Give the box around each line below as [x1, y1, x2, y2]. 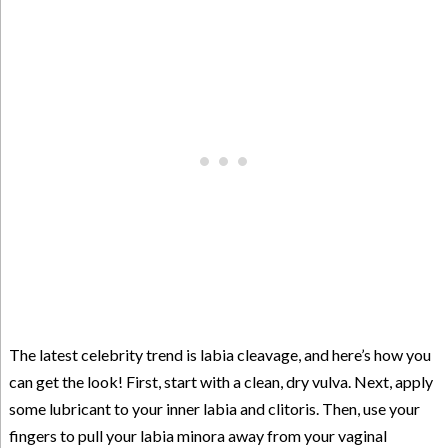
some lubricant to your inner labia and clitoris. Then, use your [8, 399, 420, 419]
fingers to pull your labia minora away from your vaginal [8, 426, 387, 446]
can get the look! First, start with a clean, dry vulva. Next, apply [8, 372, 433, 392]
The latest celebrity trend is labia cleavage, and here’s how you [8, 345, 431, 365]
